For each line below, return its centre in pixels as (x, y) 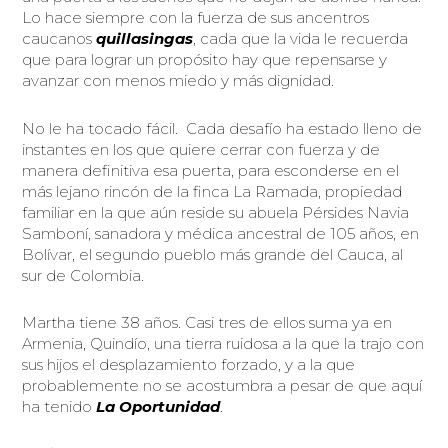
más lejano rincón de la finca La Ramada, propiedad (212, 191)
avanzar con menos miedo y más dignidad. (178, 81)
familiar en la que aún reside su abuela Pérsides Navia (216, 212)
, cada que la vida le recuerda (301, 39)
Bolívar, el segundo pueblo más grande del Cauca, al (213, 254)
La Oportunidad (158, 406)
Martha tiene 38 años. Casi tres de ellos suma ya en (207, 322)
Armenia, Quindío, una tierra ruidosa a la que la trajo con (223, 343)
